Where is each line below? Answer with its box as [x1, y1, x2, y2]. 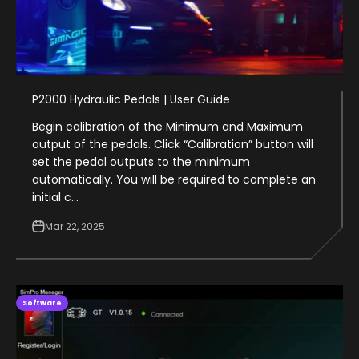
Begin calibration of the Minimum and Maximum [32, 118, 303, 135]
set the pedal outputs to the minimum [32, 153, 250, 170]
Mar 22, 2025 [45, 219, 105, 233]
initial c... [32, 188, 79, 205]
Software [22, 297, 62, 308]
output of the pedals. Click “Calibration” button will [32, 135, 313, 152]
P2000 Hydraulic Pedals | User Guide [32, 91, 230, 107]
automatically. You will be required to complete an [32, 171, 316, 188]
